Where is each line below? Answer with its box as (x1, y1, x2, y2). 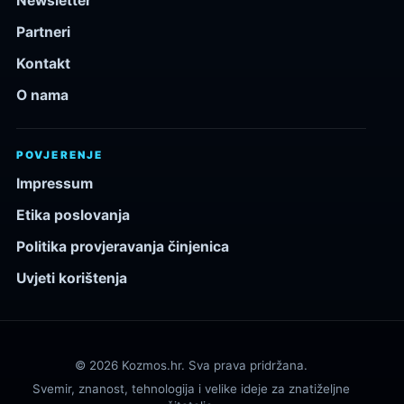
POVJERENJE (16, 149, 104, 162)
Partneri (16, 23, 70, 41)
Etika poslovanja (16, 207, 130, 225)
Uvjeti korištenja (16, 270, 127, 288)
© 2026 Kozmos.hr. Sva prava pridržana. (75, 358, 308, 373)
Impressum (16, 175, 93, 193)
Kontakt (16, 55, 70, 73)
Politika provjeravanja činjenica (16, 238, 229, 256)
